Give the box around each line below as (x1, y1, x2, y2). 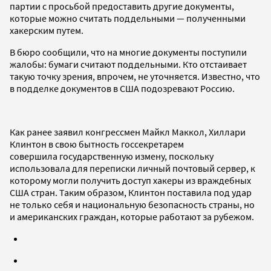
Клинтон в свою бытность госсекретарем (10, 137, 184, 150)
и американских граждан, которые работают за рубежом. (10, 210, 254, 223)
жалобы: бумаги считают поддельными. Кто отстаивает (10, 57, 247, 70)
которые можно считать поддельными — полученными (10, 11, 246, 24)
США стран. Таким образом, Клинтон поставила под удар (10, 186, 252, 198)
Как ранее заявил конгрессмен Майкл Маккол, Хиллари (10, 125, 246, 138)
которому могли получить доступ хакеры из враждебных (10, 174, 251, 186)
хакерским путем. (10, 24, 83, 36)
